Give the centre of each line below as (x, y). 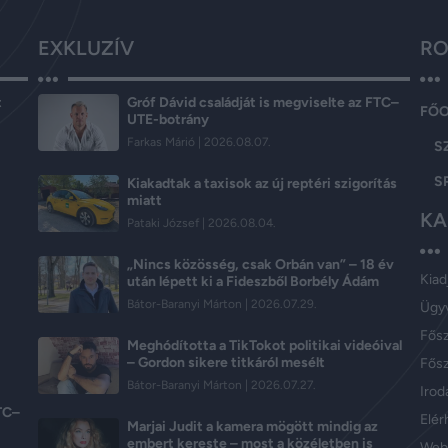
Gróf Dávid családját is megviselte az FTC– (262, 103)
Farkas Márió (162, 142)
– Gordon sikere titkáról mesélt (225, 363)
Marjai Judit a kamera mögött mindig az (252, 427)
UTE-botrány (167, 120)
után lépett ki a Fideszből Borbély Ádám (252, 282)
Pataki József (164, 223)
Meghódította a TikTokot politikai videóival (264, 346)
